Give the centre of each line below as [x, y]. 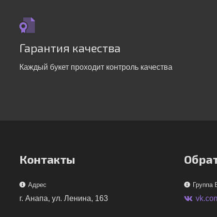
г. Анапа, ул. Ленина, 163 [64, 198]
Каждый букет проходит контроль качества [96, 67]
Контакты [47, 159]
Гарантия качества [70, 48]
